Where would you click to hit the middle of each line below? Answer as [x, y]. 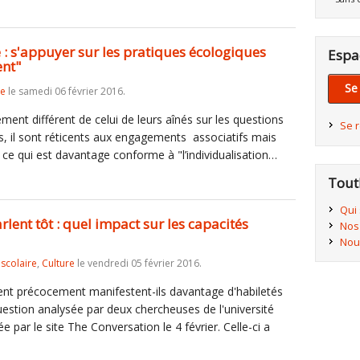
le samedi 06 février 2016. [65, 91]
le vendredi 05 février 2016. [138, 263]
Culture [58, 263]
